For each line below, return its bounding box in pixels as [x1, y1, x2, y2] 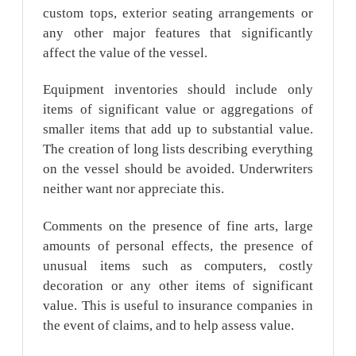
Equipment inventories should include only [43, 82, 313, 98]
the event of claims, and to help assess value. [43, 318, 295, 334]
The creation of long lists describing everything [43, 141, 313, 157]
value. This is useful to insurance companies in [43, 298, 313, 314]
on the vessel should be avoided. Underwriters [43, 161, 313, 177]
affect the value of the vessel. [43, 44, 208, 60]
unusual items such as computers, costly [43, 258, 313, 274]
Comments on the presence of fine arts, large [43, 219, 313, 234]
